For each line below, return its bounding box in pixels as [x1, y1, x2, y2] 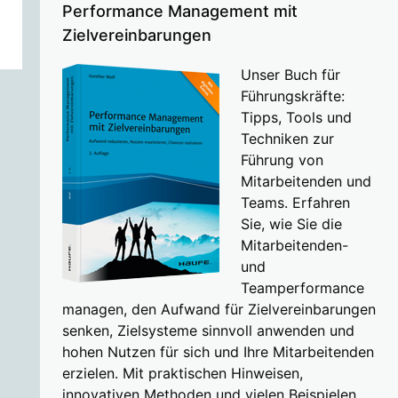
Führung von [240, 151, 323, 170]
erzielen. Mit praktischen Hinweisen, [61, 364, 303, 383]
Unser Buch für [240, 66, 340, 84]
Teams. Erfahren [240, 194, 350, 212]
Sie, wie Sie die [240, 215, 342, 234]
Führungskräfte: [240, 87, 345, 106]
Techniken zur [240, 130, 334, 148]
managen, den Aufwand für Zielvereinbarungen [61, 300, 376, 319]
